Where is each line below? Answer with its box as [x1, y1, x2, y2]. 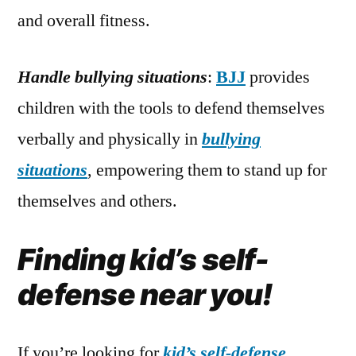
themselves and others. [17, 190, 177, 213]
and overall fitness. [17, 10, 150, 33]
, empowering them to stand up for [87, 159, 327, 182]
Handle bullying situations [17, 66, 207, 89]
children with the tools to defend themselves [17, 97, 325, 120]
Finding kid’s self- [17, 242, 269, 278]
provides [246, 66, 310, 89]
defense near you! [17, 277, 273, 313]
